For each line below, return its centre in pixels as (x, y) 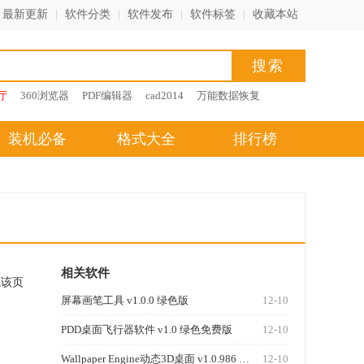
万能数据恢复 (228, 95)
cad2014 (165, 95)
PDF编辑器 (107, 95)
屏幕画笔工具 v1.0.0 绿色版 (125, 300)
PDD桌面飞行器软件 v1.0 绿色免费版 (147, 329)
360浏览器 (45, 95)
